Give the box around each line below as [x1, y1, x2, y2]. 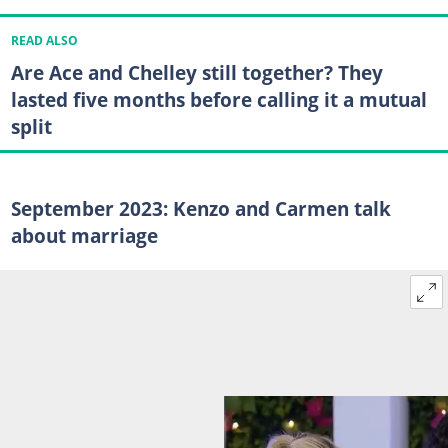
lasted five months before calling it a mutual [10, 86, 427, 114]
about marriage [10, 223, 158, 249]
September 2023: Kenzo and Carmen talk [10, 196, 391, 222]
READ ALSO [10, 32, 78, 48]
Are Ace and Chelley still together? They [10, 59, 383, 87]
